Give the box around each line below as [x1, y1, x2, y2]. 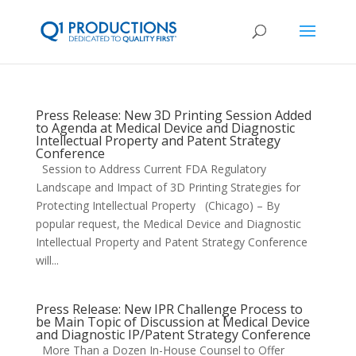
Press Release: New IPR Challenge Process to [35, 300, 303, 318]
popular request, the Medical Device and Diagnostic [35, 216, 301, 231]
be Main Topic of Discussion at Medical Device [35, 313, 310, 331]
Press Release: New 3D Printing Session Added [35, 106, 311, 124]
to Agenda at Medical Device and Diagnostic [35, 119, 295, 137]
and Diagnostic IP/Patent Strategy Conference [35, 326, 311, 343]
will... [35, 253, 59, 268]
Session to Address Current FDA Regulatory [35, 161, 266, 176]
